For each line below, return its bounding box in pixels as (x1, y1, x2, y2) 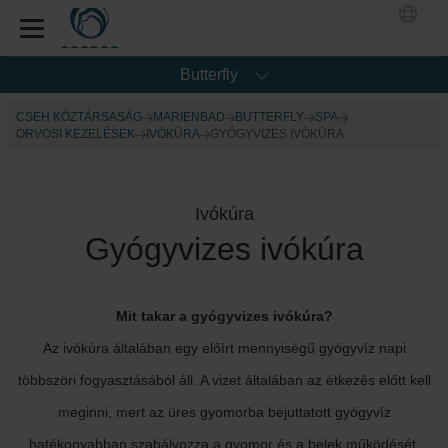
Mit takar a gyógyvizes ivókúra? (115, 308, 333, 324)
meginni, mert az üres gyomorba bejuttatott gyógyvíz (57, 404, 391, 420)
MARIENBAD (152, 110, 225, 124)
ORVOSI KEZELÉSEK (16, 127, 135, 141)
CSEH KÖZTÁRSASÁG (16, 110, 142, 124)
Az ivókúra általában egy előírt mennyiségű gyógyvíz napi (42, 340, 406, 356)
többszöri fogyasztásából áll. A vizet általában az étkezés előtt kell (17, 372, 431, 388)
